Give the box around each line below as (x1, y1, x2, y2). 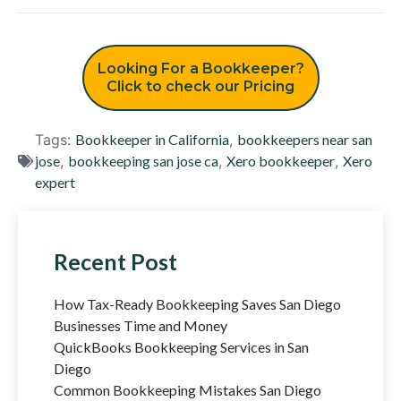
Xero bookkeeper (226, 151, 335, 169)
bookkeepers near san (237, 130, 372, 148)
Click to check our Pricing (107, 77, 294, 95)
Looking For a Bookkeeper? (97, 59, 304, 77)
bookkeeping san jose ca (68, 151, 218, 169)
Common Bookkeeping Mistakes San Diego (54, 380, 321, 398)
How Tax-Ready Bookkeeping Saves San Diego (54, 294, 341, 312)
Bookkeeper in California (75, 130, 229, 148)
